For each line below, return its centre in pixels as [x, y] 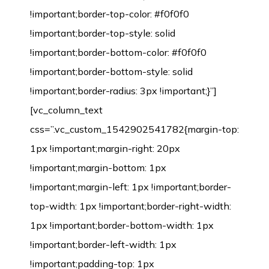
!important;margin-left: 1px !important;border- [131, 187]
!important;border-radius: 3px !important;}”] [123, 91]
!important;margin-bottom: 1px [98, 168]
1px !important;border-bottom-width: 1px [122, 225]
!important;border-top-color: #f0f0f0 [110, 14]
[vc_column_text [66, 110]
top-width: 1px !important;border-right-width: [131, 206]
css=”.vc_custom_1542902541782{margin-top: [134, 129]
